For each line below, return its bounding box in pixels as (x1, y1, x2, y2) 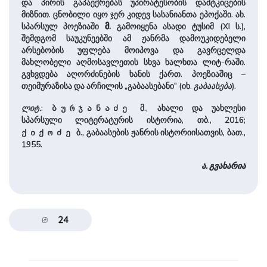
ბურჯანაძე (52, 103, 131, 113)
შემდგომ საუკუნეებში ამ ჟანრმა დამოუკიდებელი (21, 32, 246, 44)
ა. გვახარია (201, 160, 246, 172)
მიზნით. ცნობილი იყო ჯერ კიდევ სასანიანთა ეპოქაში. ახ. (21, 8, 246, 20)
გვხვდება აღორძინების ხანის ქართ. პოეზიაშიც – (21, 68, 246, 80)
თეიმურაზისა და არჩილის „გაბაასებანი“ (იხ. (21, 80, 194, 92)
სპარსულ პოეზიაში (21, 20, 105, 32)
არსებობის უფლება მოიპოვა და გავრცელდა (21, 44, 246, 56)
